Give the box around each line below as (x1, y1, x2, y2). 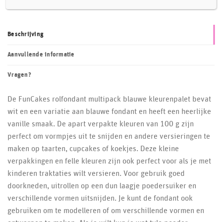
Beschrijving (7, 31, 44, 38)
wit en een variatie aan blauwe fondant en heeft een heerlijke (7, 108, 211, 116)
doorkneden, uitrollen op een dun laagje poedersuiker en (7, 182, 196, 190)
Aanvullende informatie (7, 52, 75, 58)
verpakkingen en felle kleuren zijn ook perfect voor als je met (7, 157, 211, 166)
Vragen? (7, 72, 31, 79)
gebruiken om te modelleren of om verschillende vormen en (7, 207, 204, 215)
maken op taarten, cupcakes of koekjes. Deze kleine (7, 145, 179, 153)
